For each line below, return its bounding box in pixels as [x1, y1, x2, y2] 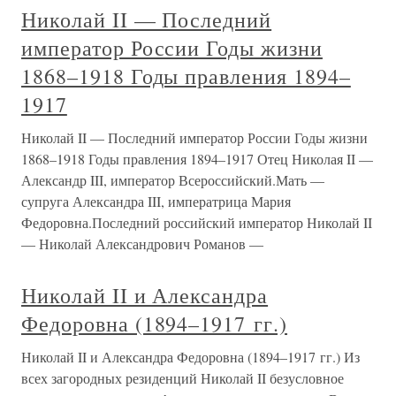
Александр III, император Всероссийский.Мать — [21, 171, 324, 189]
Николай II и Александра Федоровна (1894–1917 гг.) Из [21, 347, 360, 366]
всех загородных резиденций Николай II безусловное [21, 369, 344, 387]
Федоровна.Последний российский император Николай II [21, 213, 372, 232]
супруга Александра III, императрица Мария [21, 192, 291, 210]
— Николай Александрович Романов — [21, 234, 263, 253]
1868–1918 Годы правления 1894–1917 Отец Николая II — [21, 149, 373, 168]
